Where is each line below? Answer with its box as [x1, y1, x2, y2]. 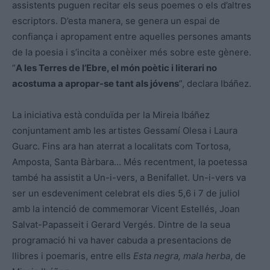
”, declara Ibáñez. [179, 77, 251, 89]
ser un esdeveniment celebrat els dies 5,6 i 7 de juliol [12, 187, 240, 199]
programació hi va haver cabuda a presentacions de [12, 234, 231, 246]
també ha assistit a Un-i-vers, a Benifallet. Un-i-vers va [12, 171, 246, 183]
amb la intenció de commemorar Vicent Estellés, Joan [12, 202, 240, 215]
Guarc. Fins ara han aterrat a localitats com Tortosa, [12, 140, 231, 152]
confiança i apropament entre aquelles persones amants [12, 30, 251, 42]
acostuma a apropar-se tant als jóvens [12, 77, 179, 89]
